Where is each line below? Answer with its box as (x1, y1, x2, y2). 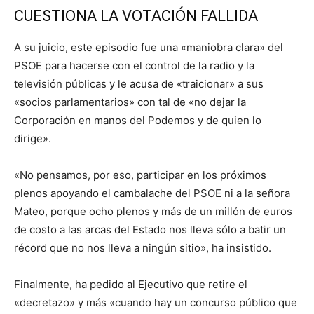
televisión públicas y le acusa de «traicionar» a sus (14, 76, 264, 90)
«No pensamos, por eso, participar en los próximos (14, 168, 266, 182)
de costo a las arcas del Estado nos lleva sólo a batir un (14, 222, 286, 236)
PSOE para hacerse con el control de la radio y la (14, 58, 254, 72)
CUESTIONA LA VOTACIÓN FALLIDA (14, 6, 258, 25)
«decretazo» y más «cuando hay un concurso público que (14, 295, 297, 309)
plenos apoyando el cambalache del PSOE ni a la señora (14, 186, 290, 200)
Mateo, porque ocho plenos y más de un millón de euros (14, 204, 292, 218)
